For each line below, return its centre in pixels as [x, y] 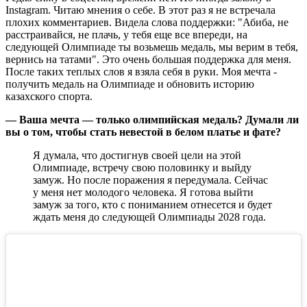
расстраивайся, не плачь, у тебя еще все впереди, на [126, 34]
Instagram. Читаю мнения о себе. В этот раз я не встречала [140, 10]
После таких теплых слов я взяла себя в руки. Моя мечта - [141, 71]
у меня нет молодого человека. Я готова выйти [143, 192]
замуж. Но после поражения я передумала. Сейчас [150, 180]
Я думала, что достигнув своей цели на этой [137, 155]
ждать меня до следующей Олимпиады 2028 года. [149, 217]
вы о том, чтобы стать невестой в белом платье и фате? [143, 132]
